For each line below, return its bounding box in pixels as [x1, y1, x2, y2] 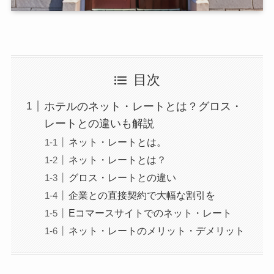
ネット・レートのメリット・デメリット [68, 225, 245, 237]
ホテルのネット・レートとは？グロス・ [43, 100, 242, 113]
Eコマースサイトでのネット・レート [68, 207, 232, 219]
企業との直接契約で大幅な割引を [68, 190, 215, 201]
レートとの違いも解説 [43, 117, 154, 130]
